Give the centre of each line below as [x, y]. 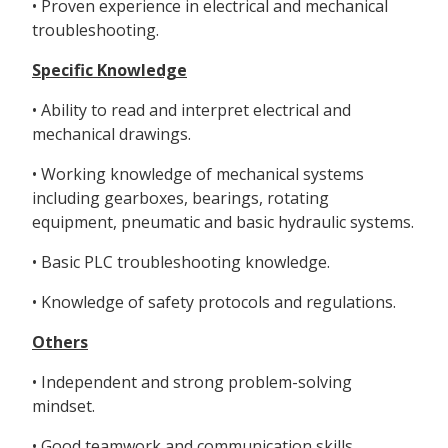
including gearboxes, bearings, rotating [180, 198]
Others [60, 342]
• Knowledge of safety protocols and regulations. [214, 302]
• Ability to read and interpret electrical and [191, 110]
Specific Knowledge [109, 70]
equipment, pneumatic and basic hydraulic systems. [223, 222]
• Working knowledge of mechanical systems [198, 174]
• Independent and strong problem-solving [192, 382]
